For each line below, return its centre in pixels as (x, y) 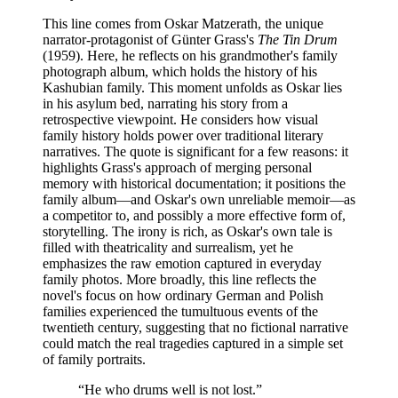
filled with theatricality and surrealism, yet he (168, 248)
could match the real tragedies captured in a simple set (193, 344)
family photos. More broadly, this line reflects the (179, 280)
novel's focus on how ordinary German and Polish (183, 296)
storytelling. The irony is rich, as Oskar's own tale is (187, 232)
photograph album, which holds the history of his (180, 72)
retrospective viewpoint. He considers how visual (180, 120)
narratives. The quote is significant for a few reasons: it (195, 152)
